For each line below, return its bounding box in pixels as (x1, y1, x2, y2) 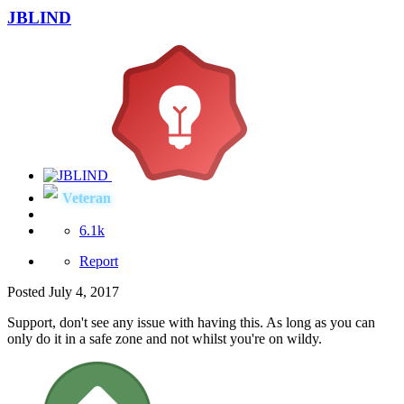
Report (79, 253, 118, 270)
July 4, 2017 (49, 284, 119, 300)
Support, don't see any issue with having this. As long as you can (7, 315, 375, 331)
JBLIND (7, 8, 71, 28)
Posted (7, 284, 49, 300)
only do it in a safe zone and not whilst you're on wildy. (7, 331, 326, 347)
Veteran (62, 190, 111, 207)
